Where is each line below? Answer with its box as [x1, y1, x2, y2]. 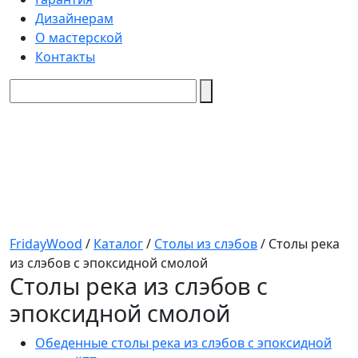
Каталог [93, 235, 143, 253]
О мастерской [35, 29, 122, 46]
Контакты [35, 48, 95, 66]
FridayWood [10, 235, 82, 253]
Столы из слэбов [154, 235, 257, 253]
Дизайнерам [35, 10, 113, 27]
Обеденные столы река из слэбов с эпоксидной [35, 334, 332, 352]
